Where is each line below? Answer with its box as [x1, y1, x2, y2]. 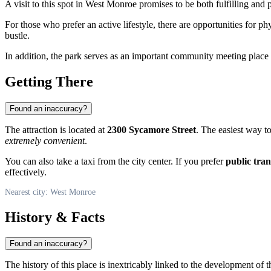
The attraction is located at [5, 124, 107, 135]
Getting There [5, 73, 93, 90]
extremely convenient [5, 135, 85, 146]
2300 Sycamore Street [107, 124, 196, 135]
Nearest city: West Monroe [5, 187, 96, 197]
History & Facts [5, 209, 105, 225]
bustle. [5, 30, 30, 41]
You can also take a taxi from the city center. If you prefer [5, 155, 226, 166]
